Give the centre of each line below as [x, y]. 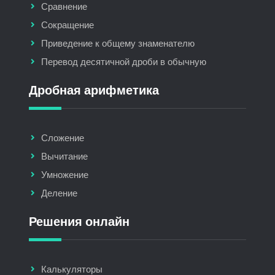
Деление [59, 193]
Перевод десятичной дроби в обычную [123, 62]
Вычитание [64, 157]
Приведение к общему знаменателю [118, 44]
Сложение [62, 138]
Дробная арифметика [94, 91]
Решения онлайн [79, 222]
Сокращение [67, 25]
